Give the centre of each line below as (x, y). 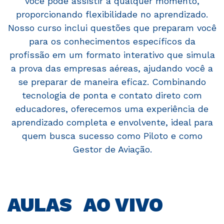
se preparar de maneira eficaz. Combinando (112, 82)
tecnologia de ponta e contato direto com (112, 95)
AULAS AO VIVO (85, 205)
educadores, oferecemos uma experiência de (112, 109)
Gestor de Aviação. (112, 149)
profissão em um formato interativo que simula (112, 55)
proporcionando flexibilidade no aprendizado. (112, 14)
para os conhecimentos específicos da (112, 41)
